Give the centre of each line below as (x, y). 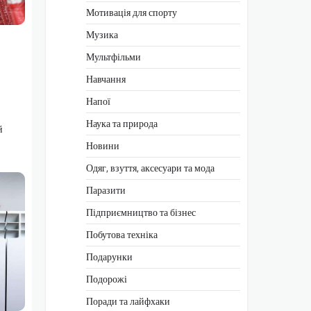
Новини (103, 145)
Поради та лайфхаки (128, 301)
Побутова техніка (122, 234)
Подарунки (109, 257)
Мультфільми (114, 57)
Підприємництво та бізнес (141, 212)
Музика (102, 34)
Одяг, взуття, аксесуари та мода (150, 168)
